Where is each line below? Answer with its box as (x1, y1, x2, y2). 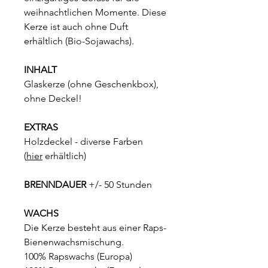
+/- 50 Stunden (89, 178, 152, 190)
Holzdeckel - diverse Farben (24, 135, 143, 147)
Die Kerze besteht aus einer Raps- (24, 221, 166, 233)
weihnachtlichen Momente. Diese (24, 6, 166, 18)
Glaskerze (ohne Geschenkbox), (24, 78, 159, 90)
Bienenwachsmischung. (24, 236, 126, 248)
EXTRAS (24, 121, 58, 133)
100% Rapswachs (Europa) (24, 250, 132, 262)
